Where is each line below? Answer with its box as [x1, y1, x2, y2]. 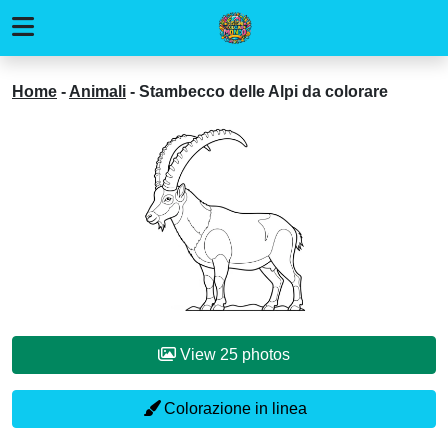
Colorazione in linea [159, 400, 307, 417]
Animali [69, 83, 126, 100]
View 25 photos [242, 346, 290, 363]
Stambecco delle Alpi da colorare [139, 83, 388, 100]
